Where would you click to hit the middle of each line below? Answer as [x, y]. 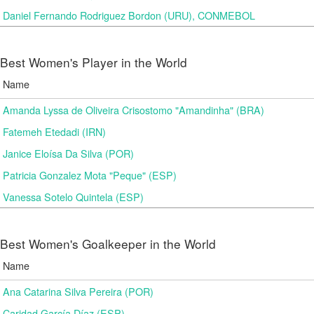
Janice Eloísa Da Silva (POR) [68, 153]
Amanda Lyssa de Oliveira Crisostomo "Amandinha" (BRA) [134, 110]
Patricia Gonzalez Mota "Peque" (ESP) [90, 175]
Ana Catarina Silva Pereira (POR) [78, 291]
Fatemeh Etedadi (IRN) [54, 131]
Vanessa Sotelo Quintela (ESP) [73, 197]
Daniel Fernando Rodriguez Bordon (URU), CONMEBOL [129, 15]
